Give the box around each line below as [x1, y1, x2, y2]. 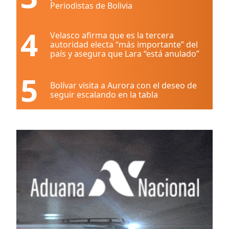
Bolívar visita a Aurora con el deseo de [50, 80, 197, 91]
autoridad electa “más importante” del [50, 39, 198, 50]
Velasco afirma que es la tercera [50, 30, 174, 41]
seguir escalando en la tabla [50, 89, 158, 100]
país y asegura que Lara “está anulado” [50, 48, 199, 59]
